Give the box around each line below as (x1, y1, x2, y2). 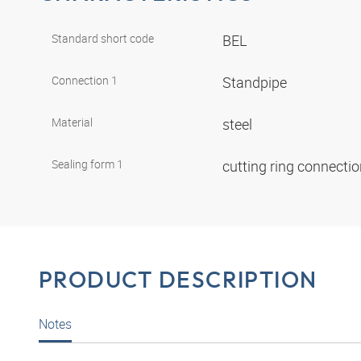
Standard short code (52, 31, 154, 47)
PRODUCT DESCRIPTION (39, 265, 317, 294)
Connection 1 (52, 73, 118, 89)
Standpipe (222, 73, 290, 93)
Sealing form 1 (52, 156, 123, 172)
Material (52, 114, 93, 131)
